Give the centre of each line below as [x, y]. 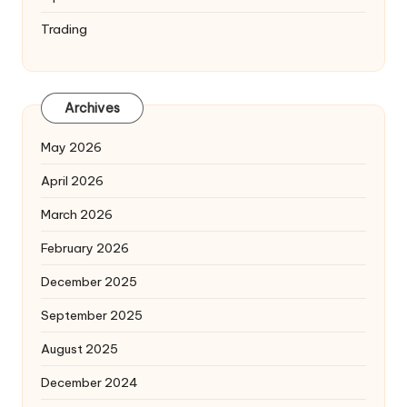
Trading [64, 30]
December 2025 [89, 282]
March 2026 [77, 215]
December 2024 [89, 383]
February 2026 [85, 248]
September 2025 [92, 316]
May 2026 [71, 148]
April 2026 [72, 181]
